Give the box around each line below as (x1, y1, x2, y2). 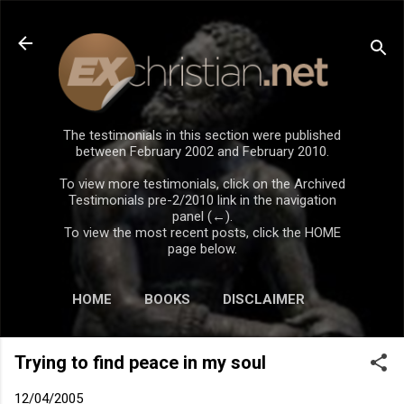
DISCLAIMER (223, 290, 305, 308)
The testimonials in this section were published (63, 126, 341, 143)
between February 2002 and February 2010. (75, 142, 329, 160)
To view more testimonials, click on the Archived (59, 175, 345, 192)
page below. (167, 240, 237, 257)
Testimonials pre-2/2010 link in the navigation (68, 191, 336, 208)
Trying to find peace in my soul (14, 351, 266, 373)
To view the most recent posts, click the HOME (63, 224, 341, 241)
